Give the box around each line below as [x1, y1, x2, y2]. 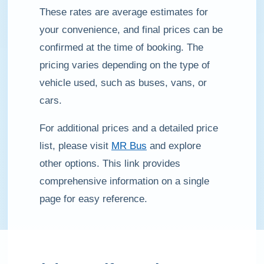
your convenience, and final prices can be [39, 24, 223, 35]
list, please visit [39, 140, 111, 151]
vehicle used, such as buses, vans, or [39, 77, 207, 88]
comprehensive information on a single [39, 176, 209, 187]
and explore [147, 140, 201, 151]
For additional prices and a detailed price [39, 123, 218, 134]
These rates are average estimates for [39, 6, 208, 18]
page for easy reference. [39, 193, 147, 204]
